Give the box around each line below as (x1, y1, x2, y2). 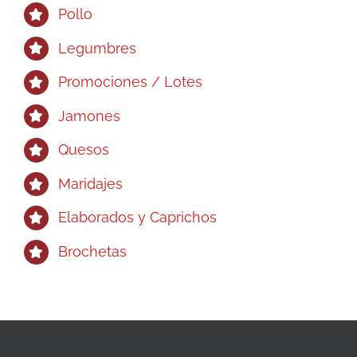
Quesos (58, 141, 110, 159)
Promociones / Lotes (58, 73, 203, 91)
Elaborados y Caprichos (58, 209, 218, 226)
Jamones (58, 107, 121, 124)
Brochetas (58, 243, 127, 261)
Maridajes (58, 175, 124, 192)
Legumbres (58, 39, 137, 57)
